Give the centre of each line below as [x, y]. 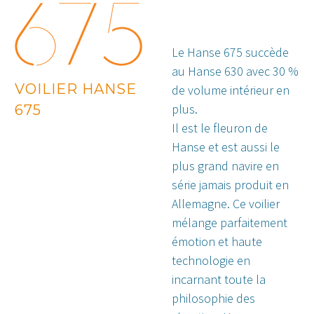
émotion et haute [217, 242]
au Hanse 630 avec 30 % [235, 71]
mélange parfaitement [230, 223]
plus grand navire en [225, 166]
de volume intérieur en [231, 90]
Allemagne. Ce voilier [226, 204]
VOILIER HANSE [76, 89]
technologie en [211, 261]
